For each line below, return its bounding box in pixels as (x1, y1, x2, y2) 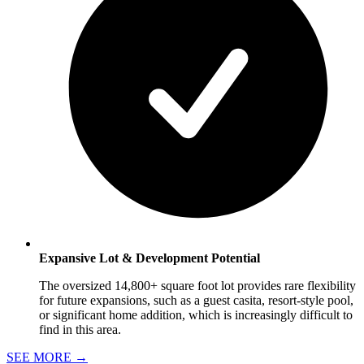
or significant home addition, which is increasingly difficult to (39, 307, 353, 322)
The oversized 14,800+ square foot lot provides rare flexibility (39, 278, 356, 292)
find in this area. (39, 322, 121, 336)
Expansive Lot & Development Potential (39, 250, 260, 265)
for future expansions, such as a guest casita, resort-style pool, (39, 292, 353, 307)
